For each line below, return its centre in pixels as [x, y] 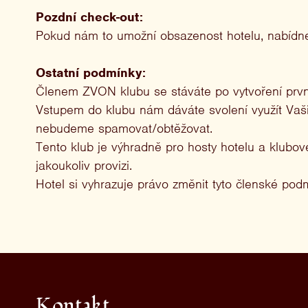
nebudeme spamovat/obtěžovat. [124, 128]
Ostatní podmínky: [91, 73]
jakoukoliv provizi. [84, 165]
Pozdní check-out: [89, 17]
